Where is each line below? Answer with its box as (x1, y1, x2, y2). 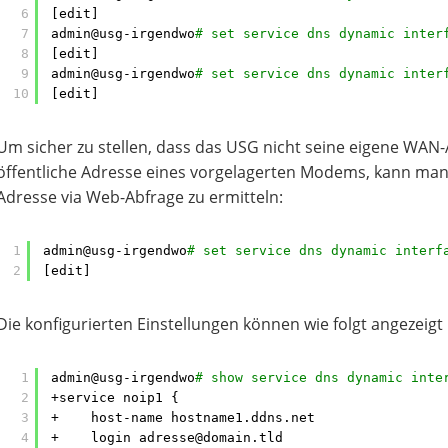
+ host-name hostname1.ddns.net (51, 410, 315, 425)
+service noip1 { (51, 390, 179, 405)
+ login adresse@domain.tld (51, 430, 283, 445)
